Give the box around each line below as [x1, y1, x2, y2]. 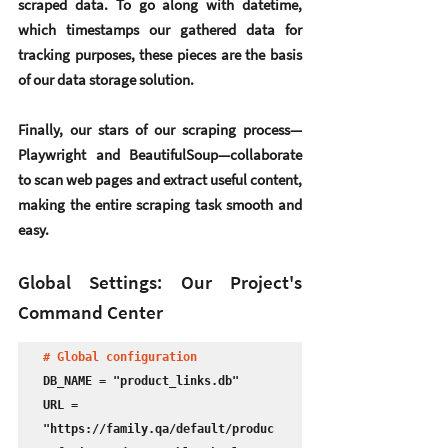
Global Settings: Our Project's [18, 270, 302, 295]
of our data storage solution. [18, 70, 194, 90]
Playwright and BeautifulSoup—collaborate [18, 145, 302, 165]
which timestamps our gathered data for [18, 20, 302, 40]
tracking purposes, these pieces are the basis [18, 45, 302, 65]
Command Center [18, 300, 163, 325]
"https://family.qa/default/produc [43, 422, 274, 437]
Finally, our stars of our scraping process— [18, 120, 302, 140]
